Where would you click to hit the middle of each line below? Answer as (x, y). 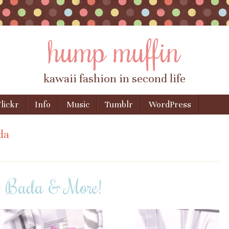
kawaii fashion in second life (114, 79)
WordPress (170, 105)
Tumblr (119, 105)
